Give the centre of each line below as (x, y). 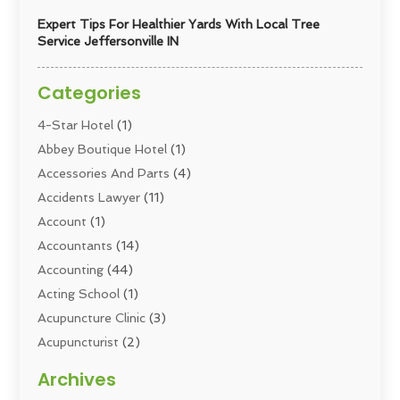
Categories (90, 92)
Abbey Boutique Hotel (103, 149)
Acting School (79, 293)
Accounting (71, 269)
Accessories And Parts (104, 173)
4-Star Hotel (76, 125)
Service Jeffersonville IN (108, 41)
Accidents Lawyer (89, 197)
